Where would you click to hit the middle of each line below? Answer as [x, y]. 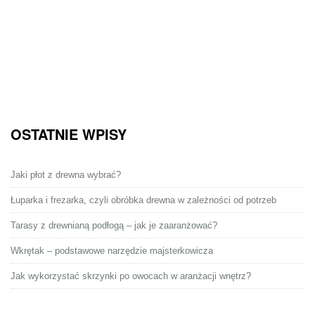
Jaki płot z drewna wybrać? [66, 175]
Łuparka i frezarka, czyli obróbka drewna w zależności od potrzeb [143, 200]
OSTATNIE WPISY [69, 134]
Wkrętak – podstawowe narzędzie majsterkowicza [112, 251]
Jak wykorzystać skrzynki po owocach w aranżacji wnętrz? [131, 276]
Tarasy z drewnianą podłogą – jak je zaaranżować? [114, 226]
